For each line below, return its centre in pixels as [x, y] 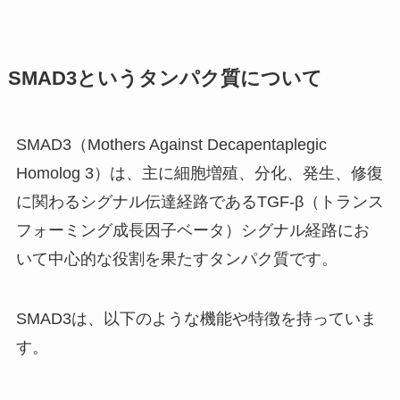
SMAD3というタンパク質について [165, 78]
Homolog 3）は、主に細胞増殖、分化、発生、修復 [199, 173]
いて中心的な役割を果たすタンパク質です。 [176, 258]
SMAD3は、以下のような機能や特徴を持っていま [196, 319]
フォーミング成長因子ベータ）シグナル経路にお [192, 230]
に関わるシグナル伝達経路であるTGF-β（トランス [200, 201]
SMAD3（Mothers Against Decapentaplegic [171, 144]
